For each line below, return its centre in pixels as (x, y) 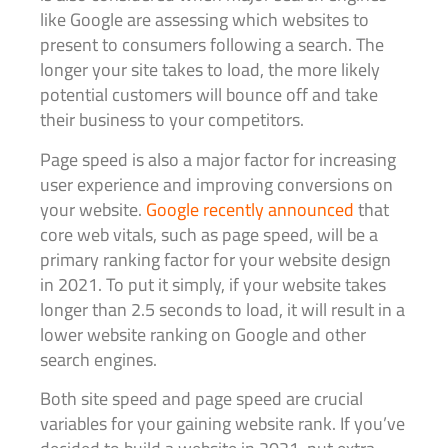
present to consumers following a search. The (212, 45)
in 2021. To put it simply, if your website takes (213, 284)
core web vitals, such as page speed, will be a (209, 234)
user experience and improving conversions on (216, 184)
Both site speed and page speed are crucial (201, 398)
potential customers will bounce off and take (209, 95)
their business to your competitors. (174, 120)
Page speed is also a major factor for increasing (218, 159)
